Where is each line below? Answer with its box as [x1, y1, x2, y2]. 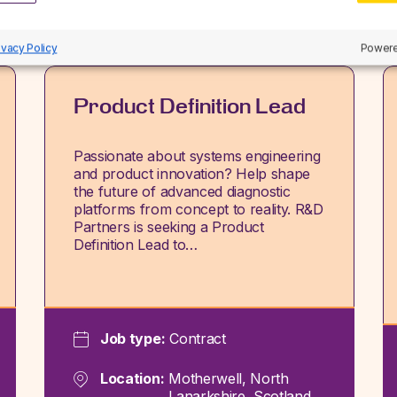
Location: [100, 369, 165, 387]
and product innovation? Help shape [74, 165, 311, 183]
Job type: [100, 329, 166, 347]
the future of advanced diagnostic [74, 183, 291, 200]
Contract [169, 329, 226, 347]
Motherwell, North [168, 369, 289, 387]
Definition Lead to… [74, 236, 198, 253]
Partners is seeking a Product [74, 218, 264, 236]
